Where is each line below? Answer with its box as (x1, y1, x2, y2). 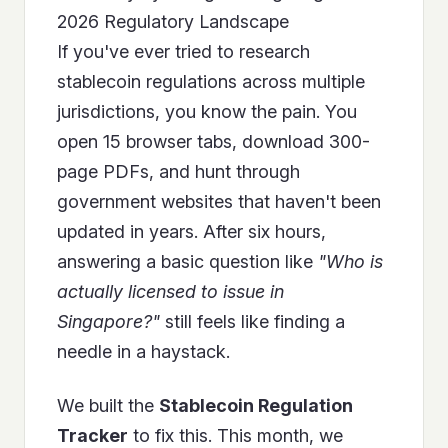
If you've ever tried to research (57, 41, 310, 63)
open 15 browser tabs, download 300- (57, 131, 370, 153)
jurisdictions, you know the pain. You (57, 101, 357, 123)
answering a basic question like (57, 251, 318, 273)
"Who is (318, 251, 383, 273)
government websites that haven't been (57, 191, 381, 213)
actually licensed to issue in (57, 281, 284, 303)
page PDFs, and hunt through (57, 161, 300, 183)
